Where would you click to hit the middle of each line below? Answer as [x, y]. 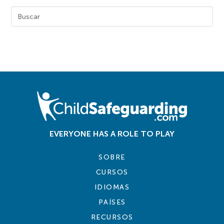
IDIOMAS [112, 187]
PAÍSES [112, 202]
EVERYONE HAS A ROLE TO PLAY [112, 134]
